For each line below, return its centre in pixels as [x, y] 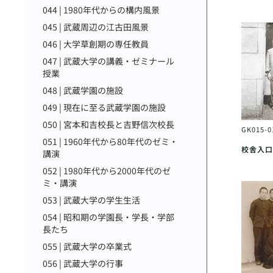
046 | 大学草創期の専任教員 [96, 44]
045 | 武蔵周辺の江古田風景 [96, 27]
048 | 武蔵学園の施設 [83, 90]
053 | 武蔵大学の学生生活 [91, 200]
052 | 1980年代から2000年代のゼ [107, 171]
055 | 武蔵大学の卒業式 [87, 246]
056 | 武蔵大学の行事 [83, 263]
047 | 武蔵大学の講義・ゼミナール [108, 61]
